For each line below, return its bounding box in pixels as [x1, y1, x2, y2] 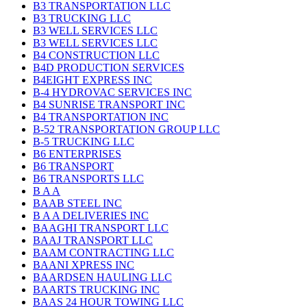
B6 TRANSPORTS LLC [33, 173, 144, 185]
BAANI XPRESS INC [33, 259, 134, 271]
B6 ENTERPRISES [33, 148, 121, 160]
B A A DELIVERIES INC [33, 210, 149, 222]
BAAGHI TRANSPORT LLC [33, 222, 169, 234]
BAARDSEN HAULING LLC [33, 271, 172, 284]
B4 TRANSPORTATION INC [33, 111, 169, 123]
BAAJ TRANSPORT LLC [33, 234, 153, 247]
